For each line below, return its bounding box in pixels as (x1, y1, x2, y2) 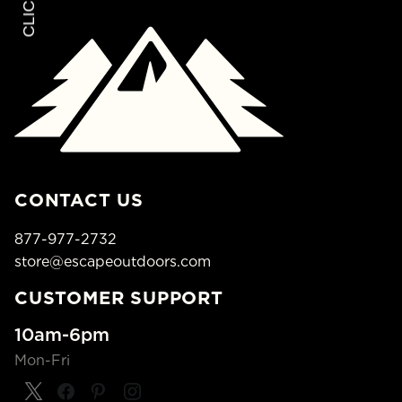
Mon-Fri (14, 351, 70, 369)
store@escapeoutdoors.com (14, 253, 211, 271)
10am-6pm (14, 323, 109, 345)
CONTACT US (14, 189, 144, 212)
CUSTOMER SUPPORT (14, 286, 223, 309)
